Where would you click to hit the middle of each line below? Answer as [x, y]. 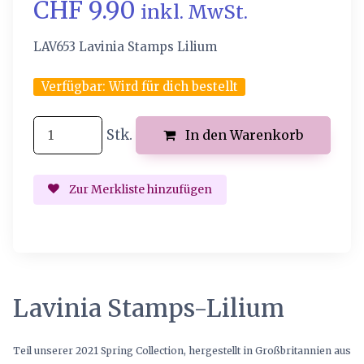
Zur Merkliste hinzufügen [139, 190]
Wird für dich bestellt [173, 87]
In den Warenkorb [243, 135]
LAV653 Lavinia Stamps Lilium [126, 46]
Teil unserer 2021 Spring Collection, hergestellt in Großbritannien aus [182, 351]
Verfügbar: [75, 87]
